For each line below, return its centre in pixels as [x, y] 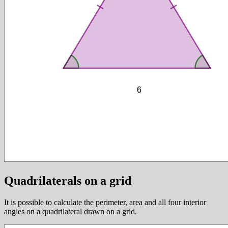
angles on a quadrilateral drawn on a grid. [70, 211]
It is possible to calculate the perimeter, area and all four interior [105, 202]
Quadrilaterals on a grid [68, 180]
